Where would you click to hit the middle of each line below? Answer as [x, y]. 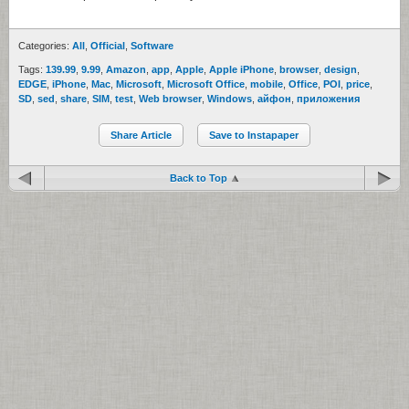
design [341, 69]
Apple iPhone [241, 69]
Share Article [141, 135]
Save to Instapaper [254, 135]
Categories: [45, 45]
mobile [267, 84]
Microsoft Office [206, 84]
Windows [230, 98]
